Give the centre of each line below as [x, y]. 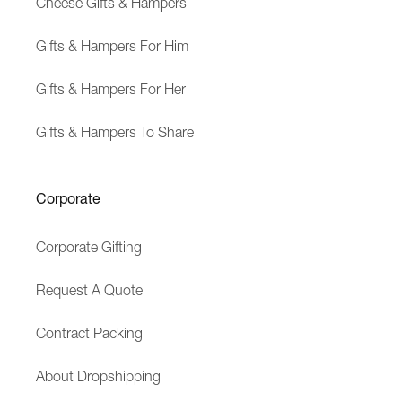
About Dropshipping [98, 376]
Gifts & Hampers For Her [111, 89]
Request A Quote [89, 290]
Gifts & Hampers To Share [115, 132]
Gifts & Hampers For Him [112, 46]
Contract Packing [89, 333]
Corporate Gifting [89, 247]
